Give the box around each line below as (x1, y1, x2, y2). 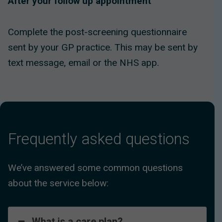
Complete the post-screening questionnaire (8, 26, 187, 38)
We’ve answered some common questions (8, 162, 183, 174)
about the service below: (8, 177, 109, 189)
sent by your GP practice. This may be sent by (8, 41, 198, 53)
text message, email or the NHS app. (8, 56, 159, 68)
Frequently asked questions (8, 129, 190, 148)
